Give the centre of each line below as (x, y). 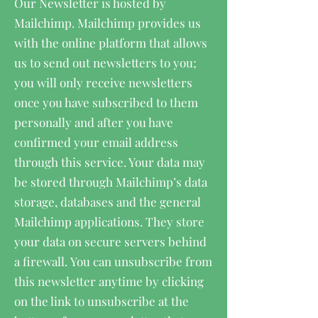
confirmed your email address (96, 142)
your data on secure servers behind (110, 241)
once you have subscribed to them (106, 102)
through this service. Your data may (110, 162)
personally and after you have (94, 122)
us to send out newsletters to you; (105, 62)
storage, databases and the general (108, 202)
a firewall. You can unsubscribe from (113, 261)
